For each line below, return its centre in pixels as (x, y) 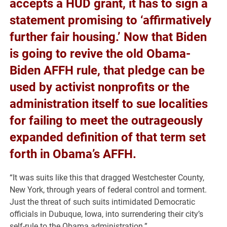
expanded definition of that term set (108, 138)
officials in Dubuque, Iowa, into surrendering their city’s (107, 214)
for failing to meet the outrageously (106, 121)
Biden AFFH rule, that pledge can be (107, 71)
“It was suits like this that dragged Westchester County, (107, 178)
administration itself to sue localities (109, 104)
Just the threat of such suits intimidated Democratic (103, 202)
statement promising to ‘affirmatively (111, 21)
